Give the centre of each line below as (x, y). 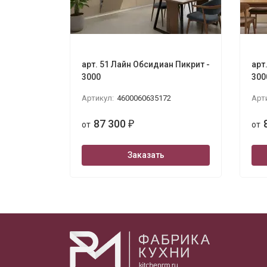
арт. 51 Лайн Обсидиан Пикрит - (146, 64)
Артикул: (98, 98)
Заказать (146, 155)
